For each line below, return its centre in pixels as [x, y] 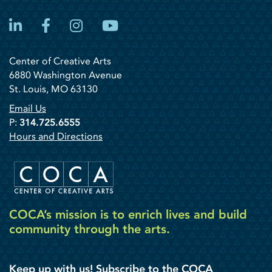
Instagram [114, 25]
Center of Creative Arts [60, 61]
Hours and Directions [56, 136]
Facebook [82, 25]
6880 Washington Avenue [66, 75]
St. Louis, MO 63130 [53, 89]
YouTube [146, 25]
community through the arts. [90, 229]
